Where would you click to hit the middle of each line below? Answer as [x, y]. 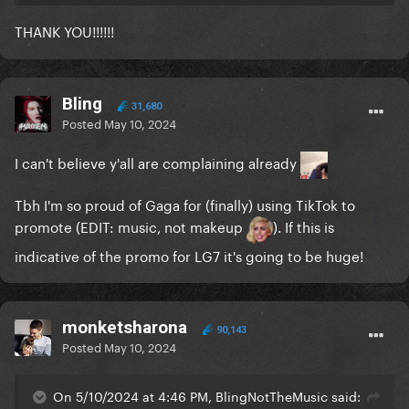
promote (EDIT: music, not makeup [131, 226]
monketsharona [125, 328]
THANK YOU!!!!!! [64, 31]
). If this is [304, 226]
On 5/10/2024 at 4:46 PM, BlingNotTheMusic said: [207, 396]
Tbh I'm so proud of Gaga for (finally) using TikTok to [185, 204]
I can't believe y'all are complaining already [157, 162]
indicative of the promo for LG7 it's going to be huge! [189, 254]
